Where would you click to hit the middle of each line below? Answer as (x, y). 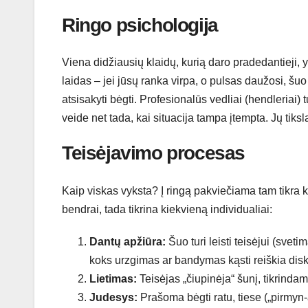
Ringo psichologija (140, 25)
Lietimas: (113, 278)
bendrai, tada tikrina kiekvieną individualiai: (167, 209)
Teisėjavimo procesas (153, 153)
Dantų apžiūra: (128, 241)
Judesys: (113, 297)
